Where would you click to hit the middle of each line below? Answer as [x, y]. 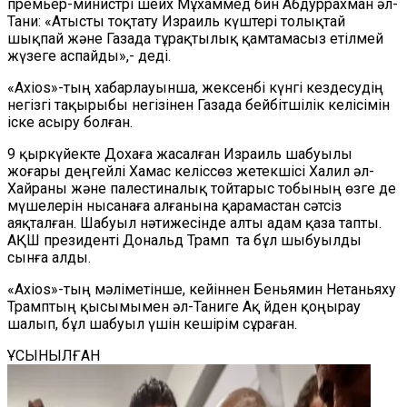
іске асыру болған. [70, 122]
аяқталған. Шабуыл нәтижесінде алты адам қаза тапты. [194, 223]
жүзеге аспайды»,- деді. [89, 56]
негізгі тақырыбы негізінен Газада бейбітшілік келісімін [199, 105]
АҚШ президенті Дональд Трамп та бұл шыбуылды [184, 240]
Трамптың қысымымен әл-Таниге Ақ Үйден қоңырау [184, 307]
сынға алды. [49, 258]
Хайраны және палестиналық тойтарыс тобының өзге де [202, 189]
